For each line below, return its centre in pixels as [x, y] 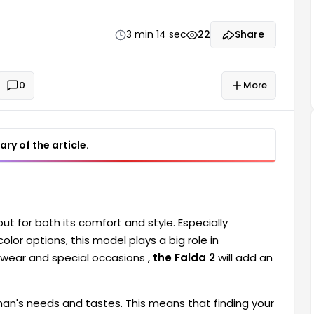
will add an [244, 258]
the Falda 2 [184, 258]
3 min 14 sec [156, 34]
